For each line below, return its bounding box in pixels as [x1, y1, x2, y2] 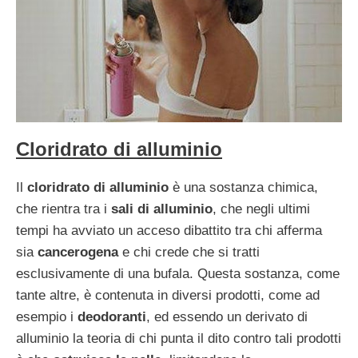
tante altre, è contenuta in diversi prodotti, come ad [16, 287, 320, 303]
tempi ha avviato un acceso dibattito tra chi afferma [16, 222, 322, 238]
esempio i [16, 308, 78, 324]
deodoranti [78, 308, 146, 324]
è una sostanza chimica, [169, 179, 318, 195]
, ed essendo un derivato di [146, 308, 308, 324]
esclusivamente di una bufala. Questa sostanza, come [16, 265, 340, 281]
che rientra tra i [16, 201, 111, 217]
